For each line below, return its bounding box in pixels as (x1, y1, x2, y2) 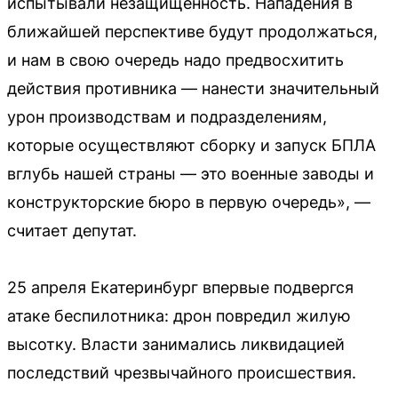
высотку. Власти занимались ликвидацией (7, 335, 345, 354)
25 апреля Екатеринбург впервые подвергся (7, 278, 354, 297)
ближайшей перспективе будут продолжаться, (7, 22, 378, 41)
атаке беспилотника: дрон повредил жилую (7, 306, 351, 325)
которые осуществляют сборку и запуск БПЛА (7, 136, 376, 155)
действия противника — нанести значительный (7, 79, 379, 98)
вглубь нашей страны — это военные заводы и (7, 164, 374, 183)
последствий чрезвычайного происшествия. (7, 363, 356, 382)
